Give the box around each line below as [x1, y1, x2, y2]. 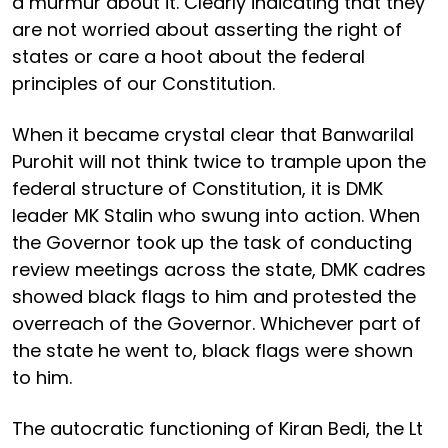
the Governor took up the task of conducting [12, 229, 412, 255]
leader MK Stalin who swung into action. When [12, 202, 420, 228]
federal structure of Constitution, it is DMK [12, 175, 383, 201]
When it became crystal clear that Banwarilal [12, 121, 414, 147]
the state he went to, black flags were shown [12, 337, 413, 363]
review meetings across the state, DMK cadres [12, 256, 426, 282]
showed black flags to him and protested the [12, 283, 416, 309]
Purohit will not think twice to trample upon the [12, 148, 426, 174]
